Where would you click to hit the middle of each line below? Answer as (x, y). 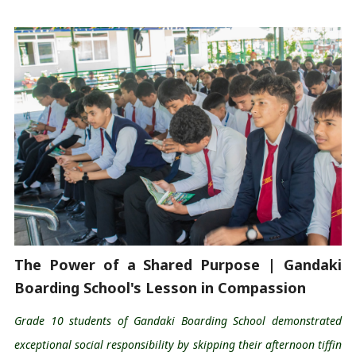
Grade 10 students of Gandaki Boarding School (143, 320)
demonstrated (307, 320)
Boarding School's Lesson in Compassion (162, 287)
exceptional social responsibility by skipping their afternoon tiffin (178, 344)
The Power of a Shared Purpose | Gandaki (178, 264)
